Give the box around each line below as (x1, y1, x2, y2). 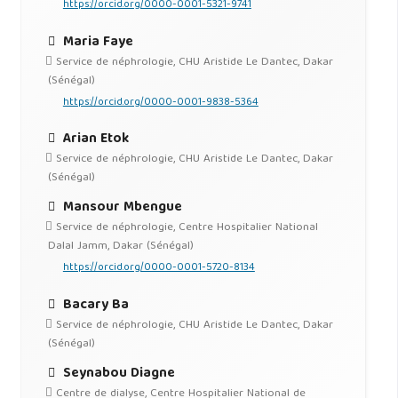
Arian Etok (59, 126, 129, 151)
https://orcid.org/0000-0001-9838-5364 (62, 92, 259, 112)
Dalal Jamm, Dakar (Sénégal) (47, 236, 194, 258)
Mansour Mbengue (59, 195, 182, 220)
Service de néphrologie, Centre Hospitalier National (52, 218, 318, 239)
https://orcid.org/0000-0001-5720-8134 (62, 259, 255, 278)
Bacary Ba (59, 292, 129, 317)
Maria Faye (59, 29, 133, 54)
